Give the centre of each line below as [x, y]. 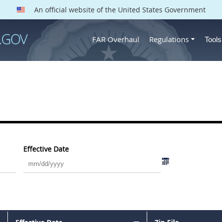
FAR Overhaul [116, 39]
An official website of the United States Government [119, 10]
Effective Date [46, 149]
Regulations [169, 39]
